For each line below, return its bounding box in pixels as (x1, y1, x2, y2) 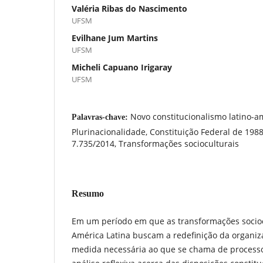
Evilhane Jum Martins (72, 32, 158, 43)
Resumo (72, 188, 104, 198)
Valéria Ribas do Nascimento (72, 2, 187, 14)
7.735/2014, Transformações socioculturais (72, 137, 239, 149)
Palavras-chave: (72, 112, 130, 122)
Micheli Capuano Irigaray (72, 61, 172, 73)
